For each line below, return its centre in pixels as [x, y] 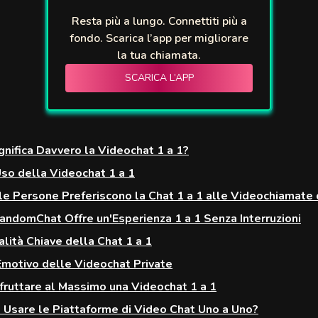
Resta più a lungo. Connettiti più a [159, 21]
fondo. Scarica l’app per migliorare [159, 38]
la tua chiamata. [159, 55]
